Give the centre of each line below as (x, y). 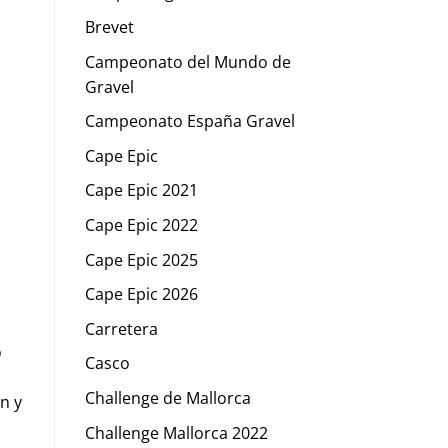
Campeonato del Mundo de (187, 61)
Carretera (121, 328)
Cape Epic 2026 (141, 294)
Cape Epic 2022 (141, 224)
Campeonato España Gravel (189, 121)
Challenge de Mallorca (167, 397)
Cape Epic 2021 (141, 190)
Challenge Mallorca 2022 (176, 432)
